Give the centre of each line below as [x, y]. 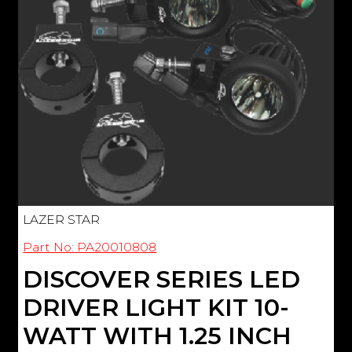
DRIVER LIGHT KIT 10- [156, 307]
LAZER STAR [62, 219]
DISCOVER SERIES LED [162, 279]
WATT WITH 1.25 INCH [158, 335]
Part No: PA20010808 [90, 247]
